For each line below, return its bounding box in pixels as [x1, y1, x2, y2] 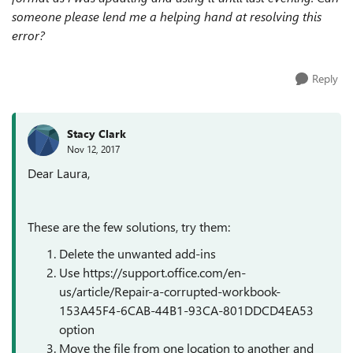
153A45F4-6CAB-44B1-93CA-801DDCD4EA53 [59, 302, 314, 318]
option [59, 321, 95, 337]
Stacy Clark [67, 125, 126, 141]
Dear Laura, [28, 165, 90, 181]
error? [12, 27, 45, 43]
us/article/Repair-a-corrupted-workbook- [59, 283, 281, 299]
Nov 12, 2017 [67, 142, 120, 155]
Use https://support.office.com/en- [59, 264, 246, 281]
